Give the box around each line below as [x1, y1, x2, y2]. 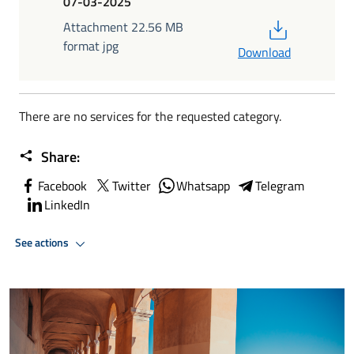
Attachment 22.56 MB [63, 17, 183, 36]
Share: [38, 145, 80, 168]
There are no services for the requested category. [19, 106, 281, 126]
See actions [15, 234, 71, 252]
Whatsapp [176, 175, 230, 195]
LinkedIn [44, 194, 90, 214]
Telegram [255, 175, 304, 195]
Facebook [38, 175, 87, 195]
